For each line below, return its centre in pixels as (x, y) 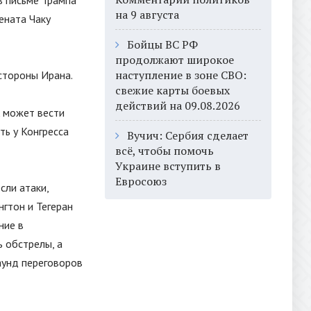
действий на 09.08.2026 (178, 106)
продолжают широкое (175, 60)
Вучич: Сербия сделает (188, 135)
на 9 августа (147, 15)
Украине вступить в (168, 166)
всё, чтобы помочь (165, 151)
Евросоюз (141, 181)
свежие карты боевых (173, 90)
